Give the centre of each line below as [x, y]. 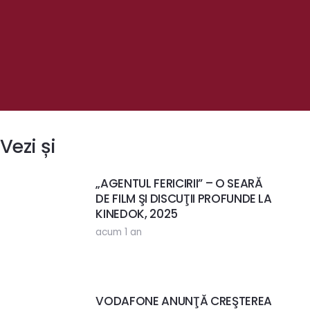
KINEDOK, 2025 [137, 214]
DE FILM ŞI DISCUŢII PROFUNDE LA [184, 199]
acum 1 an [119, 232]
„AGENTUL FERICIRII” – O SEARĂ [179, 184]
